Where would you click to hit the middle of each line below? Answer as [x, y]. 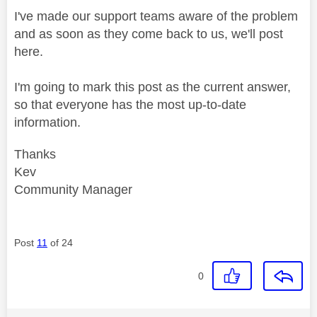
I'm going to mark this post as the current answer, [152, 87]
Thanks [35, 154]
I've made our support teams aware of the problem [156, 16]
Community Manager [73, 189]
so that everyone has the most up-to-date [130, 104]
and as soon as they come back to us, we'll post [149, 34]
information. [47, 122]
